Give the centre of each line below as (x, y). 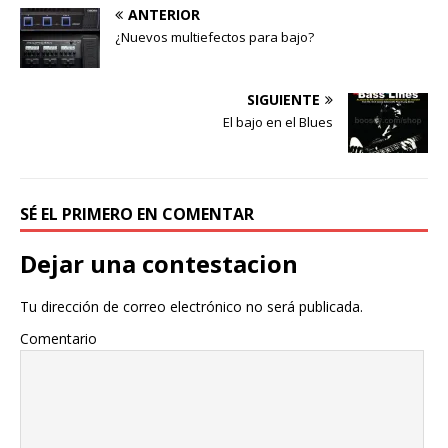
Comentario (58, 339)
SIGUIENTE (283, 100)
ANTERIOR (164, 15)
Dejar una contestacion (159, 264)
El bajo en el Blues (278, 122)
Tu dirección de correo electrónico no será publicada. (191, 307)
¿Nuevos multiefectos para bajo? (214, 37)
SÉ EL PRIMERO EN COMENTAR (137, 214)
